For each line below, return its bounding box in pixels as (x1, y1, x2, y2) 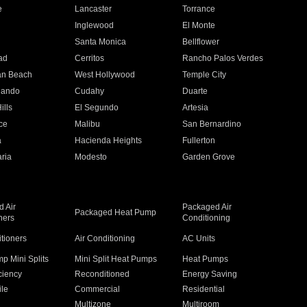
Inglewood (74, 21, 114, 30)
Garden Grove (182, 152, 236, 162)
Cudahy (74, 86, 104, 96)
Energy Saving (182, 269, 238, 279)
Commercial (74, 284, 120, 294)
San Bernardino (182, 119, 242, 129)
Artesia (182, 103, 209, 112)
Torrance (182, 4, 216, 14)
